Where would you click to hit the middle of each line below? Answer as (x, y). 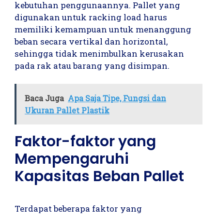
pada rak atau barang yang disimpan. (92, 65)
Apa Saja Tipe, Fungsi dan (117, 98)
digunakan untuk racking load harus (91, 17)
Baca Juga (44, 98)
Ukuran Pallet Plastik (67, 110)
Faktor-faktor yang (85, 142)
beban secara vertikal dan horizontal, (91, 41)
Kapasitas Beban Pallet (99, 177)
